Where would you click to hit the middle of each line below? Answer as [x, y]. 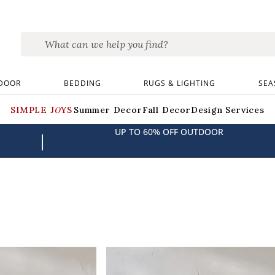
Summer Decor [108, 110]
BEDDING [82, 83]
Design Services [227, 110]
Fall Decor [166, 110]
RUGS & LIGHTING [180, 83]
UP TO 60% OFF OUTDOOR [169, 131]
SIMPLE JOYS [42, 110]
